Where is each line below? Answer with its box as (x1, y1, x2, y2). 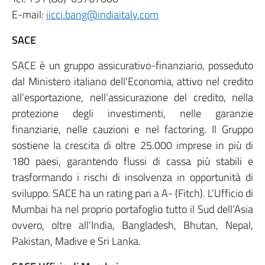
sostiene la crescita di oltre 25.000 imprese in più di (12, 137, 253, 153)
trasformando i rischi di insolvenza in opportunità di (12, 169, 253, 185)
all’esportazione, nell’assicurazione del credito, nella (12, 89, 253, 105)
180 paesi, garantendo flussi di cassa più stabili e (12, 153, 253, 169)
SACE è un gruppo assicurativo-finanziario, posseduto (12, 57, 253, 73)
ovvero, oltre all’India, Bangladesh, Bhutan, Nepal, (12, 217, 253, 233)
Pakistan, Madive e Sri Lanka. (12, 233, 141, 249)
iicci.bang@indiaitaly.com (46, 7, 159, 22)
